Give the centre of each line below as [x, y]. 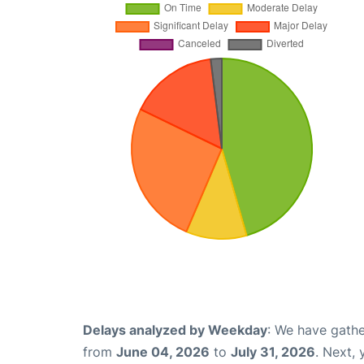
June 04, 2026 [163, 352]
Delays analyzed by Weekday [175, 330]
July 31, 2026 [273, 352]
